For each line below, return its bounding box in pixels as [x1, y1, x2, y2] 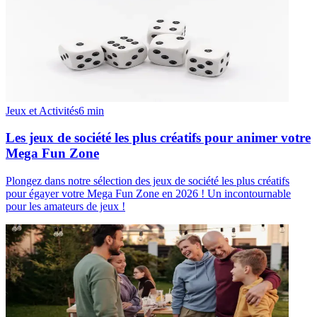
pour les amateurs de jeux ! [6, 200, 125, 212]
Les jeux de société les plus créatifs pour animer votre [6, 130, 311, 146]
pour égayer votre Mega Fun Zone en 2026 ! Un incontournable [6, 187, 291, 200]
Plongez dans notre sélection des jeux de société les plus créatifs [6, 174, 289, 187]
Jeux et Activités [6, 104, 79, 117]
